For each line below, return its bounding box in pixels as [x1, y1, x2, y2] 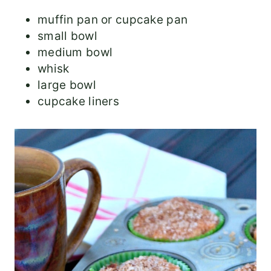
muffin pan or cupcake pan [38, 13, 188, 27]
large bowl [38, 78, 96, 93]
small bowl [38, 29, 97, 44]
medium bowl [38, 45, 113, 60]
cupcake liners [38, 94, 119, 109]
